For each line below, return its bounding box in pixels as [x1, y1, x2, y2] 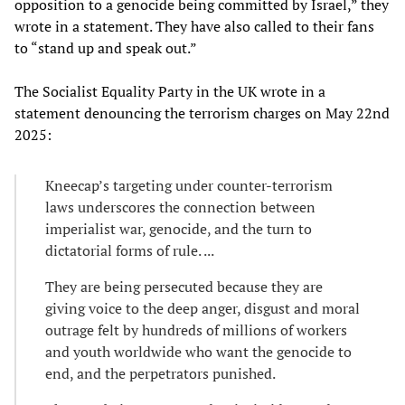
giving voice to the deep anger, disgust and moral [45, 297, 360, 318]
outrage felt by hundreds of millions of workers [45, 319, 347, 340]
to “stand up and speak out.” [14, 37, 197, 58]
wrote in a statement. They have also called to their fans [14, 15, 374, 36]
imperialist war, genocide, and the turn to [45, 218, 312, 239]
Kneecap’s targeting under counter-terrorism [45, 174, 333, 195]
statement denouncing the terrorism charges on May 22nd [14, 102, 390, 123]
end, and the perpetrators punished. [45, 363, 276, 383]
